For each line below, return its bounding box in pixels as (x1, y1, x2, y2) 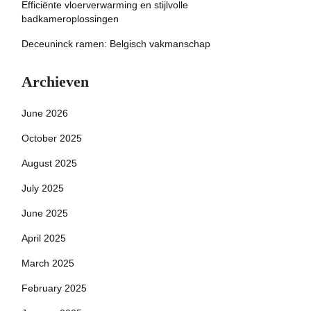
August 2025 (22, 158, 77, 169)
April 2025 (22, 233, 66, 244)
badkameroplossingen (22, 13, 119, 24)
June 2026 (22, 108, 68, 119)
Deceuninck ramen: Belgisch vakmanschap (22, 38, 210, 49)
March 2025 (22, 258, 74, 269)
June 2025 (22, 208, 68, 219)
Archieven (22, 73, 89, 90)
